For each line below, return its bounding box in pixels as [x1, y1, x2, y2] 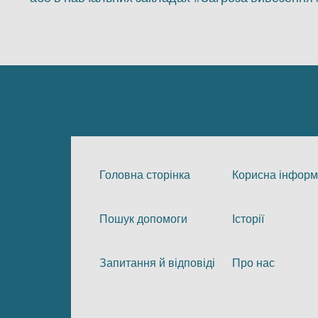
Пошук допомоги [99, 212, 187, 226]
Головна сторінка [99, 168, 190, 182]
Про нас [231, 256, 275, 270]
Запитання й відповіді [99, 256, 215, 270]
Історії [231, 212, 264, 226]
